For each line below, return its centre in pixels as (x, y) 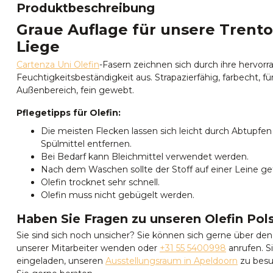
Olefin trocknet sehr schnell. (100, 182)
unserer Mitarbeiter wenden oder (88, 248)
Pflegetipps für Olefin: (69, 113)
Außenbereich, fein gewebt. (75, 90)
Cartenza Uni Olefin (58, 64)
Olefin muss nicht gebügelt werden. (118, 195)
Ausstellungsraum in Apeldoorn (172, 261)
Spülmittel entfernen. (86, 144)
